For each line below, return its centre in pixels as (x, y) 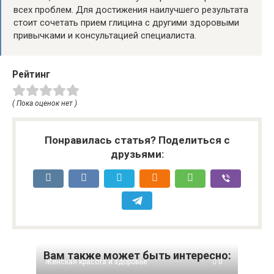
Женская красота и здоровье (96, 261)
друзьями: (137, 154)
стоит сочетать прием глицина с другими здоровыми (126, 22)
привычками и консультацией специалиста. (105, 35)
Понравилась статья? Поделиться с (137, 140)
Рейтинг (31, 74)
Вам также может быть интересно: (137, 255)
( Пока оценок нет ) (45, 103)
